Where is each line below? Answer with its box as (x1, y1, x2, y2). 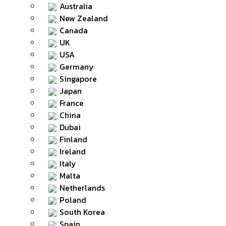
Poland (60, 194, 86, 206)
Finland (60, 133, 87, 145)
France (60, 97, 84, 109)
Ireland (60, 145, 86, 157)
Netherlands (60, 182, 105, 194)
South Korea (60, 206, 105, 218)
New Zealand (60, 12, 108, 24)
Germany (60, 61, 94, 73)
